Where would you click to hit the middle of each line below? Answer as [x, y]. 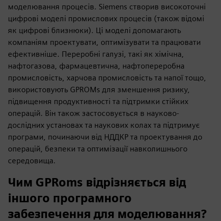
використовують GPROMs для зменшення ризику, [99, 89]
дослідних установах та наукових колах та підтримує [104, 125]
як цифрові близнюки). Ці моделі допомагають [94, 30]
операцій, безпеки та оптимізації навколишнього [98, 148]
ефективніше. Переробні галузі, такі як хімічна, [96, 54]
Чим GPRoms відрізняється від [97, 182]
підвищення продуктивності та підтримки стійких [98, 101]
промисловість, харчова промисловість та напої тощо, [107, 77]
